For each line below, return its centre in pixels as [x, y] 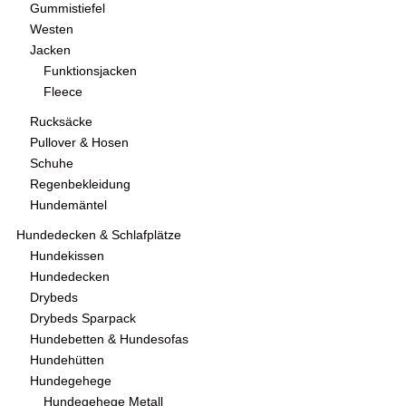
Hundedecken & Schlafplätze [99, 236]
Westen [52, 30]
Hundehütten [67, 361]
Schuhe [52, 164]
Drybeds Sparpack [83, 319]
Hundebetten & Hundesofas [109, 340]
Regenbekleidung [80, 185]
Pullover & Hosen [79, 143]
